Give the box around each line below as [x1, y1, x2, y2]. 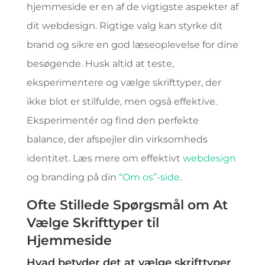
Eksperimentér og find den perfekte [26, 115, 199, 126]
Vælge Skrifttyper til [26, 215, 159, 231]
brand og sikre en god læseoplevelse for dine [26, 39, 238, 50]
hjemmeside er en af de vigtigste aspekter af [26, 1, 238, 12]
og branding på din [26, 172, 119, 183]
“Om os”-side [118, 172, 180, 183]
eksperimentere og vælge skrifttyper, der [26, 77, 221, 88]
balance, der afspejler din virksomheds [26, 134, 208, 145]
